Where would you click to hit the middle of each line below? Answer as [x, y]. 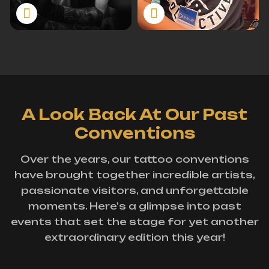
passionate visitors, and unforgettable [134, 191]
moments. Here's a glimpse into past [134, 206]
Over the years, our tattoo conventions [134, 159]
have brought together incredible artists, [134, 175]
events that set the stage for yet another [134, 222]
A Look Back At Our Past [134, 115]
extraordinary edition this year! [134, 237]
